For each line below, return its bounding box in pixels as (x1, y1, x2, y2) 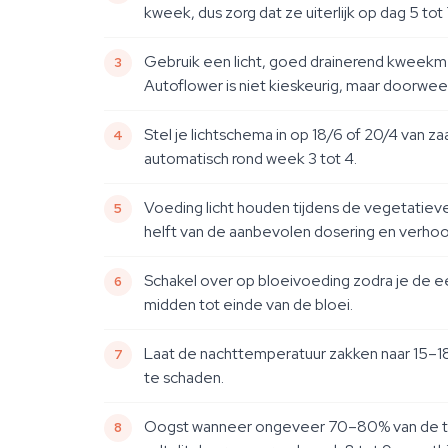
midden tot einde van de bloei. (144, 294, 353, 315)
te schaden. (144, 367, 224, 388)
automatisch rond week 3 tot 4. (144, 148, 357, 169)
